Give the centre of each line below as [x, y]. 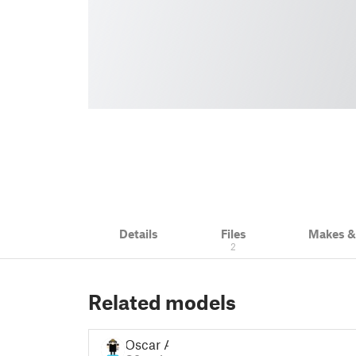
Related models [162, 302]
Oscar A [149, 344]
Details [139, 234]
